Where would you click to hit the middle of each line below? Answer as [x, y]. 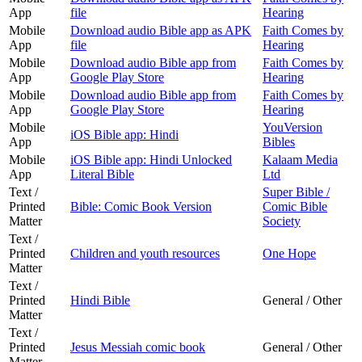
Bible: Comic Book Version [141, 206]
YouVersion [293, 127]
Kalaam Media [300, 159]
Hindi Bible [100, 300]
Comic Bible [295, 206]
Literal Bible [102, 174]
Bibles [279, 141]
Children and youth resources [145, 253]
